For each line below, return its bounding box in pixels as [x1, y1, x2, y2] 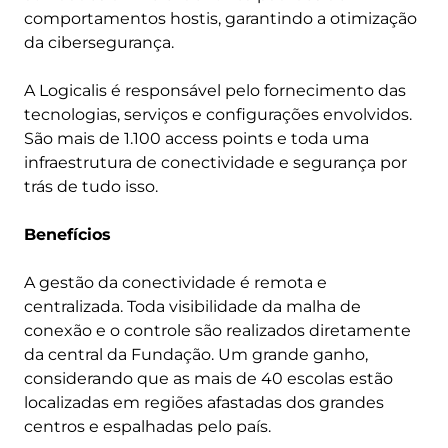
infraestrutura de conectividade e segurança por [24, 153, 407, 172]
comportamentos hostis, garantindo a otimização [24, 9, 417, 28]
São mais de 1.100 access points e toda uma [24, 129, 369, 148]
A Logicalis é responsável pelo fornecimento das [24, 81, 406, 100]
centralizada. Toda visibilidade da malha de [24, 297, 361, 316]
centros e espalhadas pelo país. [24, 417, 271, 436]
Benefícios [24, 225, 111, 244]
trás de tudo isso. [24, 177, 158, 196]
